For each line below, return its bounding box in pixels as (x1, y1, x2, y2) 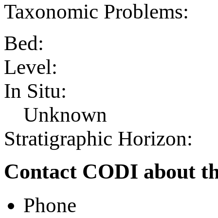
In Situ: (4, 79, 67, 102)
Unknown (23, 103, 107, 126)
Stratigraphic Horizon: (4, 127, 193, 150)
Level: (4, 55, 57, 78)
